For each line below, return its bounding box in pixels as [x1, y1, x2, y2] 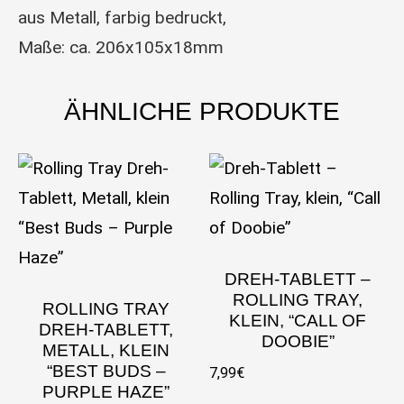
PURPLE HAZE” [42, 381, 170, 401]
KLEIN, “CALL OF [229, 310, 367, 330]
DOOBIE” [261, 331, 335, 351]
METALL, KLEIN [42, 340, 170, 360]
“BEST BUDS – [46, 361, 166, 381]
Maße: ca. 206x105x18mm [18, 36, 224, 58]
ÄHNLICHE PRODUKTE [64, 97, 340, 126]
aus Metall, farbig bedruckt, [18, 6, 226, 28]
